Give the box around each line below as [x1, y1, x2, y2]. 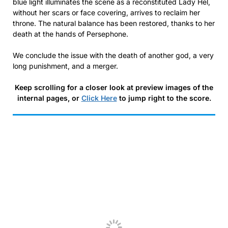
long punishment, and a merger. [13, 61, 118, 70]
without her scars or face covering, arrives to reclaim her [13, 8, 200, 17]
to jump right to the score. [117, 93, 211, 102]
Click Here [81, 93, 117, 102]
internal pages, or [17, 93, 81, 102]
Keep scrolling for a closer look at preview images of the [15, 82, 213, 92]
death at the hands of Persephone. [13, 29, 128, 38]
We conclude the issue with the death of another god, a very [13, 50, 214, 60]
